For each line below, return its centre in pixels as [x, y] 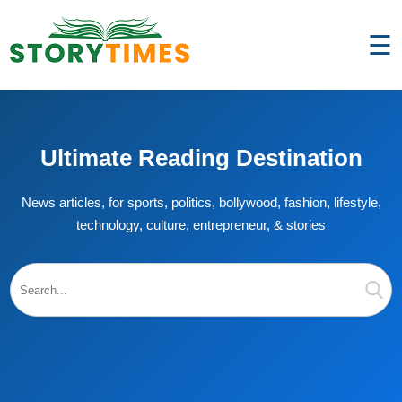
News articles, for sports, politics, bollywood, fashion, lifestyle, [201, 202]
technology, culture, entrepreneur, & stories [201, 225]
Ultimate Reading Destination [201, 158]
